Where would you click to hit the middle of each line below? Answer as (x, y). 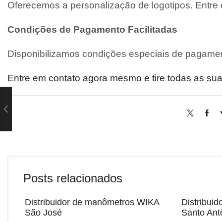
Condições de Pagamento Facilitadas (92, 30)
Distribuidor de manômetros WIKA (92, 202)
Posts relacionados (73, 178)
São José (43, 213)
